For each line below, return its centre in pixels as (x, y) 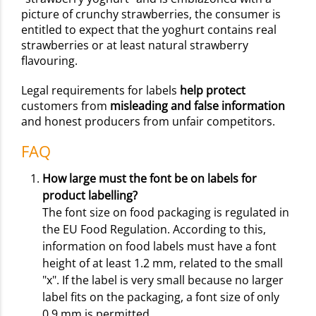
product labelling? (90, 195)
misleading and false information (197, 105)
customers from (66, 105)
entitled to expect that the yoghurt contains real (149, 29)
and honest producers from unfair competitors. (150, 121)
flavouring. (51, 60)
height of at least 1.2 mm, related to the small (163, 263)
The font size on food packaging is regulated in (166, 212)
